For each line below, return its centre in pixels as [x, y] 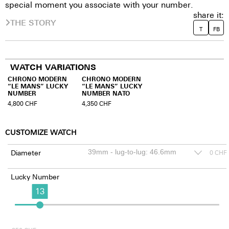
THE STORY [33, 22]
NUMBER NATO [106, 93]
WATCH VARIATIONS [53, 67]
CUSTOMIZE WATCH [41, 132]
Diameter [26, 152]
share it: [209, 15]
